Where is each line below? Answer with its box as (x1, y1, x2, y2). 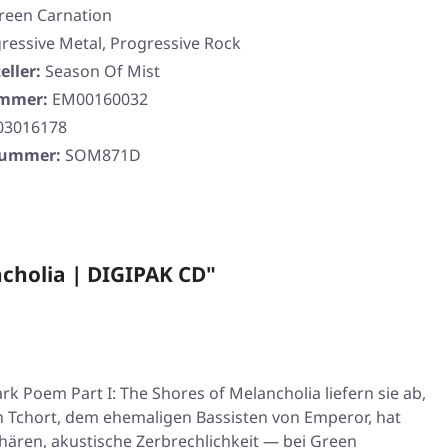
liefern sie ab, (321, 382, 426, 404)
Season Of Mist (45, 60, 160, 83)
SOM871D (65, 144, 141, 167)
